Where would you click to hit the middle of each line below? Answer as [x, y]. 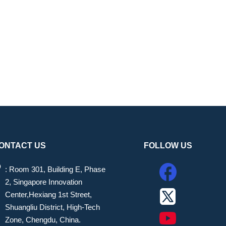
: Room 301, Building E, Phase [55, 169]
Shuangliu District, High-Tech [52, 207]
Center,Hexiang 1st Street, [48, 194]
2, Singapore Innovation [43, 182]
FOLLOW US [168, 145]
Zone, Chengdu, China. [43, 219]
